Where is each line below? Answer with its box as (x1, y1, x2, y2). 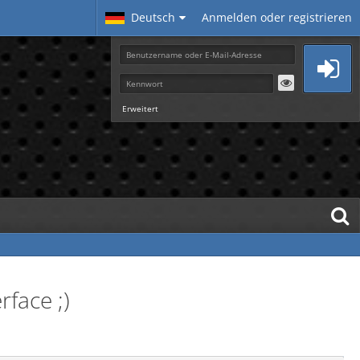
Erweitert (122, 103, 158, 114)
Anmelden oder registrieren (202, 10, 352, 25)
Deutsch (131, 10, 175, 25)
